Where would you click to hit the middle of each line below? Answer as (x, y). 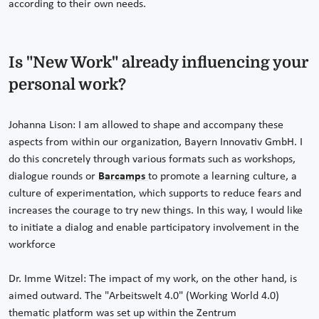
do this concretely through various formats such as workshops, (152, 160)
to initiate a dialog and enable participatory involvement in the (154, 228)
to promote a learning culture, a (223, 177)
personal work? (67, 85)
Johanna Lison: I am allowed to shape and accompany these (146, 126)
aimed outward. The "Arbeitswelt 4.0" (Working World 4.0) (144, 297)
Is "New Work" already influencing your (158, 63)
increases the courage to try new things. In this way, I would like (156, 211)
